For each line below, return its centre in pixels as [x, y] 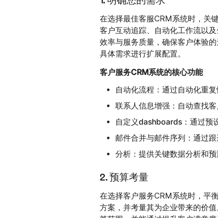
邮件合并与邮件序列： [154, 137]
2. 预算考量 [124, 177]
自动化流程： [139, 89]
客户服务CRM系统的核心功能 [152, 72]
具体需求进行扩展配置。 [143, 54]
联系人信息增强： [147, 105]
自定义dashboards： [153, 121]
